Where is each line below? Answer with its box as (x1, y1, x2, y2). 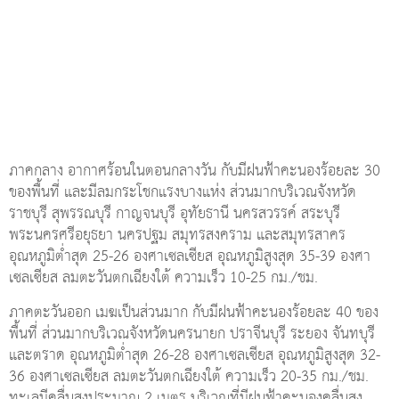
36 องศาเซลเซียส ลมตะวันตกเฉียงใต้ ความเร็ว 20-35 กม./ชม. (9, 362, 369, 391)
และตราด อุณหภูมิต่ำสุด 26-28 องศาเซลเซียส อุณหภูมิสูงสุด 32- (9, 341, 380, 370)
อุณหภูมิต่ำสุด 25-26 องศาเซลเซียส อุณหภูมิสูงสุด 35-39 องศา (9, 242, 370, 271)
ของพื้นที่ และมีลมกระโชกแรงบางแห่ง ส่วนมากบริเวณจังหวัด (9, 178, 356, 207)
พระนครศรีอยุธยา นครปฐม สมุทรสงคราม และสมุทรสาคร (9, 221, 346, 249)
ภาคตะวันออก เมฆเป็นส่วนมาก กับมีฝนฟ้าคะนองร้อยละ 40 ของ (9, 298, 379, 327)
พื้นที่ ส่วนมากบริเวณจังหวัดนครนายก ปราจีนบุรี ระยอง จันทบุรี (9, 320, 375, 348)
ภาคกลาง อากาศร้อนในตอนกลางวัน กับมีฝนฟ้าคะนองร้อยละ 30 (9, 157, 380, 185)
